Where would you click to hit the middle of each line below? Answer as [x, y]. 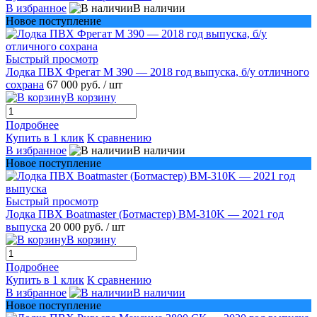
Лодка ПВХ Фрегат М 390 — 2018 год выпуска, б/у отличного [157, 71]
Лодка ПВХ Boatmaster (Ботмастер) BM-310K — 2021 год [145, 214]
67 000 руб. [75, 84]
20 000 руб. [78, 226]
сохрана [25, 84]
